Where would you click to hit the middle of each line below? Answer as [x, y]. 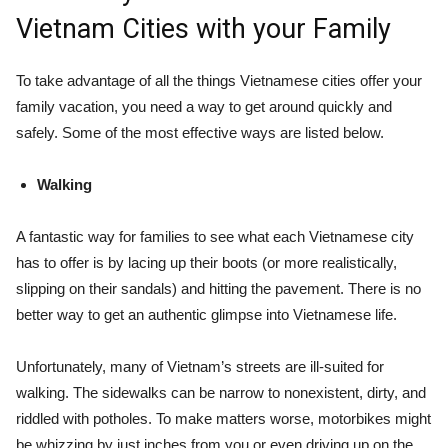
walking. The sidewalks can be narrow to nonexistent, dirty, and [221, 392]
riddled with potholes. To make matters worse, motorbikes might [223, 418]
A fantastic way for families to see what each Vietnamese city [215, 236]
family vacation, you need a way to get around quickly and [204, 106]
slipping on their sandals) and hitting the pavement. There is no [218, 288]
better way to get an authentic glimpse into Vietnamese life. [206, 314]
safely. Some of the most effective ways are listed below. [200, 132]
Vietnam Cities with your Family [203, 28]
